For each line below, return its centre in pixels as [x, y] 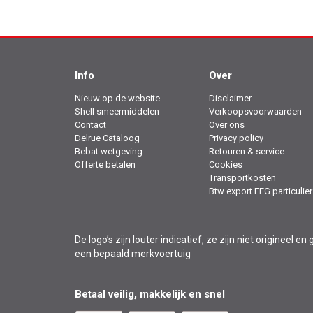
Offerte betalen [105, 165]
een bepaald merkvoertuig [133, 254]
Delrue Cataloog [107, 138]
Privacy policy [236, 138]
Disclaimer [230, 99]
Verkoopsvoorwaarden [255, 112]
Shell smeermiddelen [117, 112]
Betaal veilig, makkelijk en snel [150, 294]
